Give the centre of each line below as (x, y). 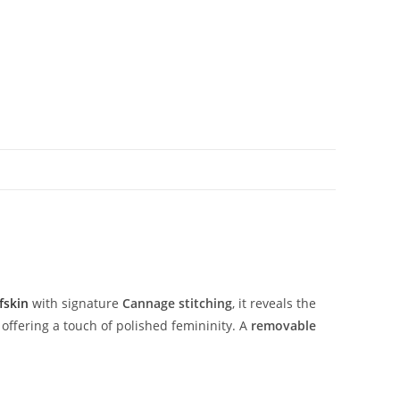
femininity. (205, 325)
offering (27, 325)
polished (144, 325)
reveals (273, 303)
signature (92, 303)
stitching (205, 303)
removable (283, 325)
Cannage (150, 303)
